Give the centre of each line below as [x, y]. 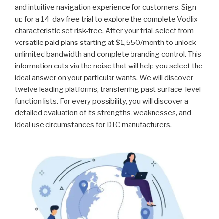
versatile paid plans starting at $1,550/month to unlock [105, 43]
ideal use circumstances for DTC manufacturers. [93, 125]
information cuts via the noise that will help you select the [109, 66]
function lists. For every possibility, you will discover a [101, 101]
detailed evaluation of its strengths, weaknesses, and [103, 113]
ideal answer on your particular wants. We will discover [104, 78]
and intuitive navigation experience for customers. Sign [105, 8]
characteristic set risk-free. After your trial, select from [104, 31]
